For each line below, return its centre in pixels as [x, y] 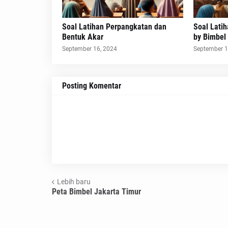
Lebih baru [74, 181]
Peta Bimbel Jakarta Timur [96, 192]
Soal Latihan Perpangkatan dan [114, 27]
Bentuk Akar [83, 37]
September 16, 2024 [90, 49]
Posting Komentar [92, 86]
